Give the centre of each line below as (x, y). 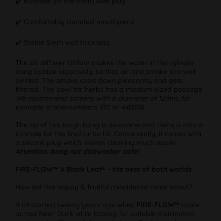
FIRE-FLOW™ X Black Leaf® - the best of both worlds (104, 169)
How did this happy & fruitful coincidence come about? (104, 187)
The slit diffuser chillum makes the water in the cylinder (105, 62)
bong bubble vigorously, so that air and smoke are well (105, 71)
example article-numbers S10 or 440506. (80, 107)
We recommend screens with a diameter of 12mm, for (103, 98)
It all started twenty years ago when (76, 204)
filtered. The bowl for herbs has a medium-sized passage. (110, 89)
